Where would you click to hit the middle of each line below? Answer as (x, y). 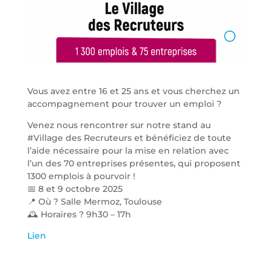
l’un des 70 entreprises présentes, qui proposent (134, 163)
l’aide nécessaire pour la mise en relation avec (128, 150)
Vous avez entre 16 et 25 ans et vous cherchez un (133, 91)
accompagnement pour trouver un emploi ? (124, 104)
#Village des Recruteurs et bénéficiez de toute (129, 138)
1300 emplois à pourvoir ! (81, 176)
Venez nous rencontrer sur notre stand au (119, 125)
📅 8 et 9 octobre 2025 (75, 189)
